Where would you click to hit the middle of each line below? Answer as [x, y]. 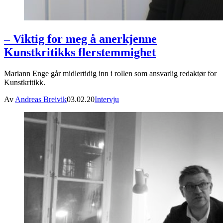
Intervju [107, 99]
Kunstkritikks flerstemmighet [80, 52]
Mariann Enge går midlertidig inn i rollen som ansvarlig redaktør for [110, 73]
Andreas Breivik [41, 99]
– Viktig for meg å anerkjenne [80, 39]
